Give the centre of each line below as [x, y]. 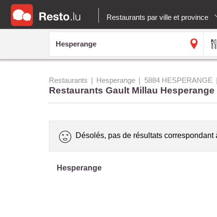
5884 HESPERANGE [178, 80]
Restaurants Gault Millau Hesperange [132, 90]
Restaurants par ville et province [158, 17]
